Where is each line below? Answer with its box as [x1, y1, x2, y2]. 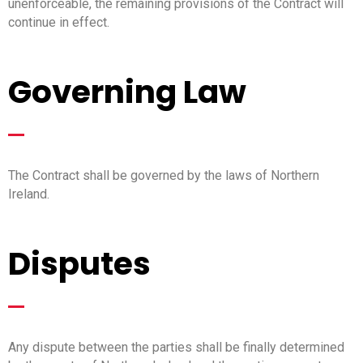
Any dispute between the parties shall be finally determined [8, 339, 344, 355]
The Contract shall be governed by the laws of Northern [8, 167, 319, 183]
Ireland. [8, 186, 49, 202]
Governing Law [8, 69, 246, 114]
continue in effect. [8, 14, 109, 30]
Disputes [8, 241, 151, 286]
